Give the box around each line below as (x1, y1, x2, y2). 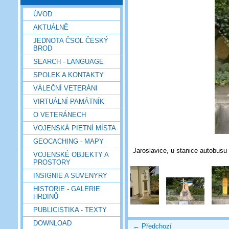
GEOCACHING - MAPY (33, 137, 104, 145)
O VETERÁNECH (33, 110, 86, 119)
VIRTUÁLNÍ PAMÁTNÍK (33, 97, 104, 105)
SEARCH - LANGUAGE (33, 57, 104, 65)
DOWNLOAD (33, 219, 72, 227)
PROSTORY (33, 158, 71, 166)
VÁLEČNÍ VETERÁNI (33, 84, 98, 92)
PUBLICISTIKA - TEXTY (33, 205, 107, 214)
